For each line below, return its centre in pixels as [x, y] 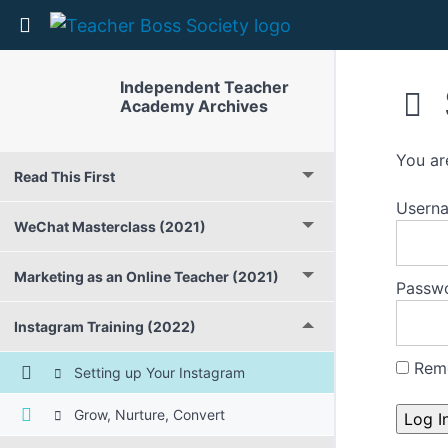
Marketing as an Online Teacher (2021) [146, 276]
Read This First [64, 176]
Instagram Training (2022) [105, 326]
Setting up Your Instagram [157, 372]
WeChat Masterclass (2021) [110, 226]
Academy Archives [193, 106]
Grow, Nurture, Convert [147, 414]
